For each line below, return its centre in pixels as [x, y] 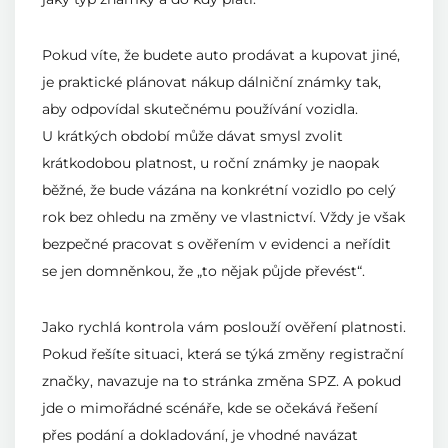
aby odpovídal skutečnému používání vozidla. [200, 109]
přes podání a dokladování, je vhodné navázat [200, 435]
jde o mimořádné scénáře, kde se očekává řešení [210, 408]
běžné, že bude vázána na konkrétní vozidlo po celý [219, 190]
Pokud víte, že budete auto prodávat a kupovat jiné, [221, 55]
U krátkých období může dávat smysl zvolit [192, 136]
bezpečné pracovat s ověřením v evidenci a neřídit [216, 244]
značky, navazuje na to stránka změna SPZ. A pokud [221, 381]
